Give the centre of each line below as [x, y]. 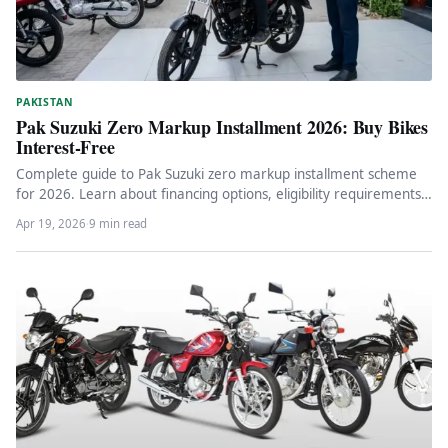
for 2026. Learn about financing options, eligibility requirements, [220, 194]
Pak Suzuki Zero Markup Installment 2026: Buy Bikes [222, 127]
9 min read [118, 224]
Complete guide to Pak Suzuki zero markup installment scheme [216, 174]
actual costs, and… [74, 214]
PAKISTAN [45, 102]
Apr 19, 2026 [51, 224]
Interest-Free [65, 147]
